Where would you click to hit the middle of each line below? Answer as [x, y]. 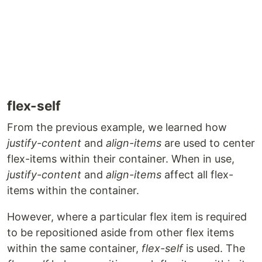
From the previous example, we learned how [117, 127]
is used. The [214, 248]
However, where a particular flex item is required [127, 216]
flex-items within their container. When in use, [121, 158]
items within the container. [73, 190]
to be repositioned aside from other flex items [120, 232]
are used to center [208, 143]
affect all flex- [197, 174]
